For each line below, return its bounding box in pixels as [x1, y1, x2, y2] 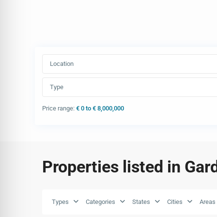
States [132, 198, 150, 205]
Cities [167, 198, 183, 205]
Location [50, 60, 74, 67]
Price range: [42, 105, 75, 112]
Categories [86, 198, 115, 205]
